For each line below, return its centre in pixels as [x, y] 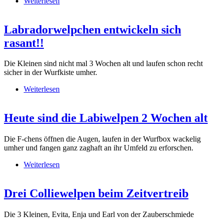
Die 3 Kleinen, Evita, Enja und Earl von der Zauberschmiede [99, 215]
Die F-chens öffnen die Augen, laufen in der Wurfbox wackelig [102, 139]
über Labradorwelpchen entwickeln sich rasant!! [135, 89]
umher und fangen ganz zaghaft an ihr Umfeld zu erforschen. [99, 148]
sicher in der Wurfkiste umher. [51, 73]
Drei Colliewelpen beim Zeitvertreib [96, 194]
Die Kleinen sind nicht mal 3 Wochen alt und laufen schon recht [103, 64]
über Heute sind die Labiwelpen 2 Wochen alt [131, 165]
